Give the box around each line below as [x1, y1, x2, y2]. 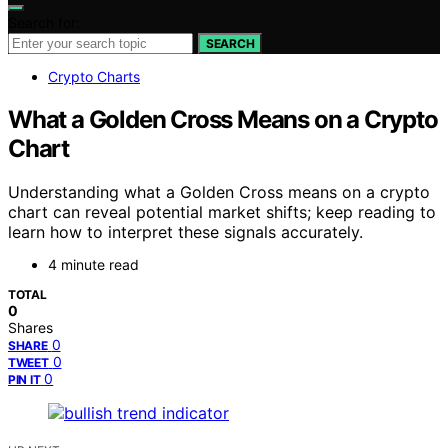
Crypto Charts [48, 67, 140, 85]
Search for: [8, 13, 80, 31]
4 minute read [48, 256, 139, 274]
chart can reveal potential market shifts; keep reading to [8, 202, 436, 223]
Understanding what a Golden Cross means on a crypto [8, 182, 430, 203]
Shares [8, 319, 53, 337]
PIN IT [8, 372, 41, 388]
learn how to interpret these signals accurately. [8, 222, 363, 243]
